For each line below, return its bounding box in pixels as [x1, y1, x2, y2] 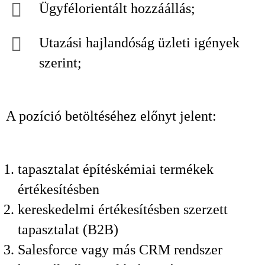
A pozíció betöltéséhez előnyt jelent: [6, 108, 216, 124]
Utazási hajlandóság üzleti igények [39, 35, 240, 50]
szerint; [39, 55, 82, 70]
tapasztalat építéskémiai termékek [18, 161, 214, 177]
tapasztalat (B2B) [18, 222, 118, 237]
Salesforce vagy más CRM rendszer [18, 242, 222, 257]
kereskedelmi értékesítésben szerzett [18, 202, 228, 217]
